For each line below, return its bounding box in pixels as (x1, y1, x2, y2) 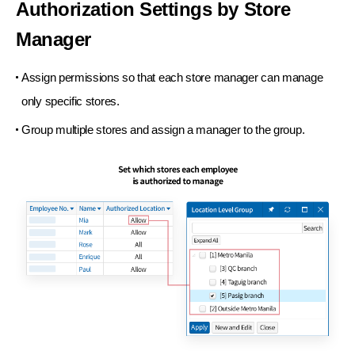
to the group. (240, 122, 305, 136)
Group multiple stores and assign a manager (21, 122, 241, 136)
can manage (258, 70, 323, 84)
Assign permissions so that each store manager (21, 70, 258, 84)
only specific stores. (21, 94, 120, 108)
